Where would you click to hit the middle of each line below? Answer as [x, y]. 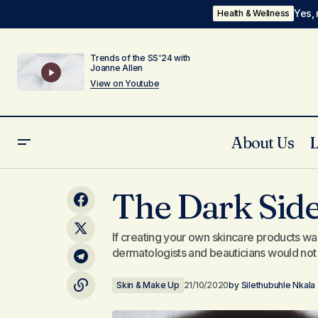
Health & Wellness [254, 13]
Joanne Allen [117, 68]
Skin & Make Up [148, 285]
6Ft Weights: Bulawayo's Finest [105, 185]
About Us [263, 142]
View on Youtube [125, 83]
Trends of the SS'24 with [141, 58]
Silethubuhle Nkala [278, 285]
